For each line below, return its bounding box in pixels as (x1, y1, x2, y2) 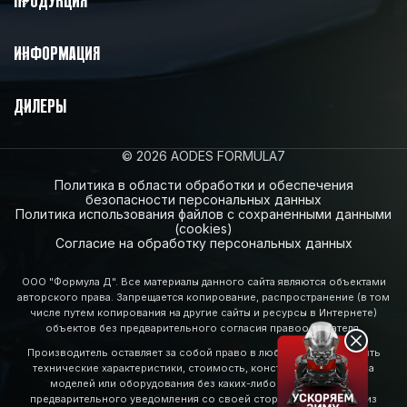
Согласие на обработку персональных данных (55, 234, 352, 251)
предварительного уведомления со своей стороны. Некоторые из (30, 392, 377, 405)
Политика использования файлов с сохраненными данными (15, 205, 392, 222)
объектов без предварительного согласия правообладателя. (45, 321, 362, 334)
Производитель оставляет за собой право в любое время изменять (26, 345, 381, 359)
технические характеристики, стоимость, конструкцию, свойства (33, 361, 374, 374)
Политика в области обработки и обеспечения (54, 176, 353, 193)
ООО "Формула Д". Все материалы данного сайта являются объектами (21, 274, 386, 288)
